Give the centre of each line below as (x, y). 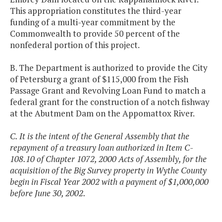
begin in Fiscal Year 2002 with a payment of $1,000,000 (109, 182)
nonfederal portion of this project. (75, 45)
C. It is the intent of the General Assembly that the (100, 136)
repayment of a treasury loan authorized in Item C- (102, 148)
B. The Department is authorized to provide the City (109, 68)
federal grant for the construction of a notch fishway (110, 102)
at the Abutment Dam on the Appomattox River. (102, 113)
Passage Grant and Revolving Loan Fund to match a (108, 91)
